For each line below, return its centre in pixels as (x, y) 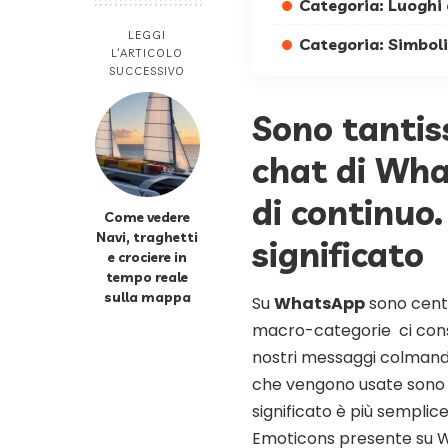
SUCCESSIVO (147, 70)
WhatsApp (319, 304)
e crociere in (147, 256)
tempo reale (147, 276)
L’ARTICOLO (147, 52)
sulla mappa (147, 296)
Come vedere (147, 216)
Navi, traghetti (147, 236)
